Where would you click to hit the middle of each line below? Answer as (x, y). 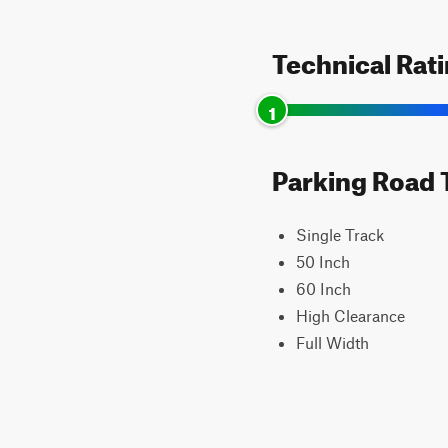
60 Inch (323, 288)
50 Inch (323, 261)
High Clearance (350, 315)
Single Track (340, 234)
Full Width (332, 342)
